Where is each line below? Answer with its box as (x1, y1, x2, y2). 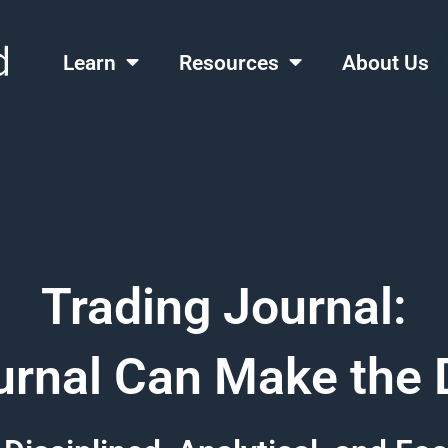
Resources (179, 50, 280, 75)
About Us (342, 50, 430, 75)
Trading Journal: (41, 278, 407, 337)
